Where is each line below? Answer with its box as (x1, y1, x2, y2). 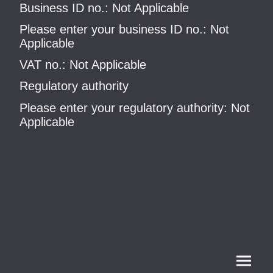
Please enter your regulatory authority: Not (19, 101, 250, 115)
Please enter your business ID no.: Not (19, 22, 229, 36)
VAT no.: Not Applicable (19, 58, 146, 72)
